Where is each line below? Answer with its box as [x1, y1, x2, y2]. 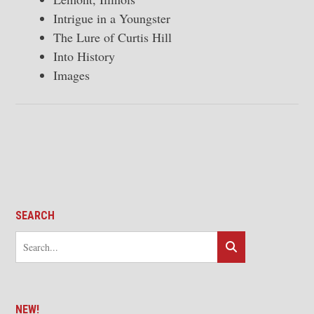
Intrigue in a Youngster [53, 10, 170, 27]
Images [53, 67, 90, 84]
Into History [53, 48, 115, 65]
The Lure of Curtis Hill [53, 29, 172, 46]
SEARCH [15, 209, 55, 223]
